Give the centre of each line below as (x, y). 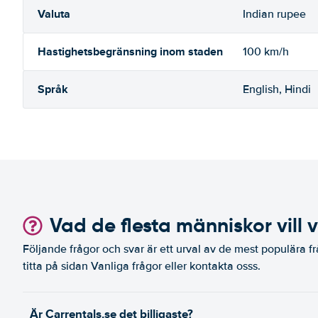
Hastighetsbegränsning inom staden (130, 51)
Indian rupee (274, 14)
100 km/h (266, 52)
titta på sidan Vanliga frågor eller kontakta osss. (142, 266)
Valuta (54, 14)
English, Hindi (277, 89)
